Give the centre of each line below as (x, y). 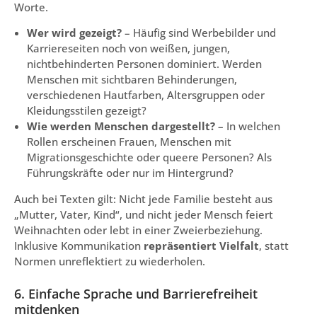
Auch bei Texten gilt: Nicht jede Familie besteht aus (143, 199)
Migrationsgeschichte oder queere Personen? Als (149, 157)
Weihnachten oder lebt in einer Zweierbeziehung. (138, 230)
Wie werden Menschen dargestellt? (121, 126)
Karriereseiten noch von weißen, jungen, (128, 48)
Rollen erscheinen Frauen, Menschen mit (129, 142)
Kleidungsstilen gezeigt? (87, 111)
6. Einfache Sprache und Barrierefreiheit (136, 294)
